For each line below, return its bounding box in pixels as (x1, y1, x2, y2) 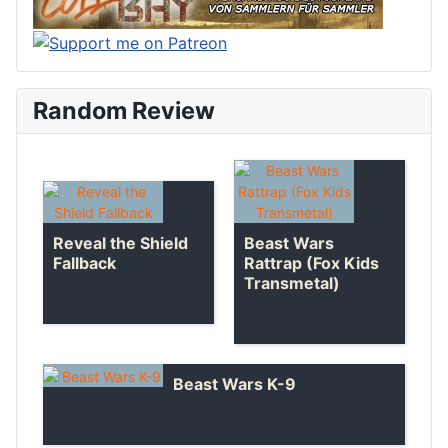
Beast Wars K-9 (173, 374, 296, 395)
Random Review (33, 96, 215, 126)
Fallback (53, 252, 116, 273)
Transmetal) (244, 273, 340, 294)
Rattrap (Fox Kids (244, 253, 379, 274)
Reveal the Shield (53, 232, 188, 253)
